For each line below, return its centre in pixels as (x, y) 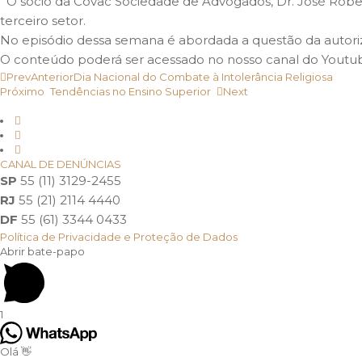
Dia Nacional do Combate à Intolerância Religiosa (203, 77)
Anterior (52, 77)
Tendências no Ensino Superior (130, 91)
